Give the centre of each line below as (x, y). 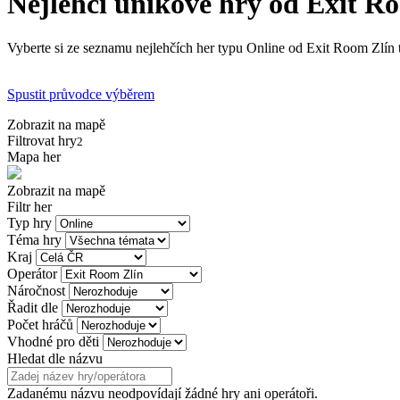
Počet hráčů (40, 324)
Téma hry (34, 239)
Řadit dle (33, 307)
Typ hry (29, 222)
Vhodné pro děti (53, 341)
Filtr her (29, 206)
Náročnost (36, 290)
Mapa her (34, 156)
